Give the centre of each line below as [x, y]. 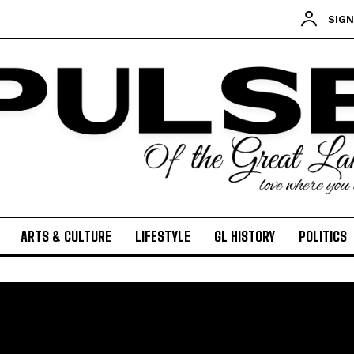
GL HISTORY [245, 237]
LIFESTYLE [163, 237]
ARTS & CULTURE [66, 237]
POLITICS [323, 237]
